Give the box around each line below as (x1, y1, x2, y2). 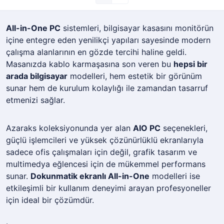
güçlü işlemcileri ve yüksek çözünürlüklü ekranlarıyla (6, 135, 203, 145)
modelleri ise (149, 171, 200, 181)
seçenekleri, (160, 123, 207, 133)
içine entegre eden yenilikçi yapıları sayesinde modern (6, 35, 210, 45)
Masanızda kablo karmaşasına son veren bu (6, 59, 173, 69)
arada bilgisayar (6, 71, 67, 81)
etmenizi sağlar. (6, 95, 65, 105)
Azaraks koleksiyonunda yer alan (6, 123, 133, 133)
